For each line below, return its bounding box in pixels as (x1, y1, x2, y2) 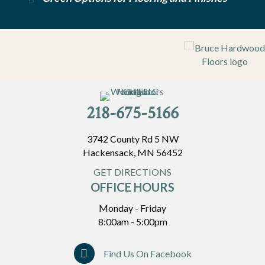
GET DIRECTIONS (93, 166, 172, 177)
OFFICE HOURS (91, 179, 174, 194)
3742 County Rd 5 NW (86, 132, 179, 144)
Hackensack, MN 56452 (82, 146, 183, 158)
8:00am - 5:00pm (98, 215, 167, 227)
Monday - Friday (99, 202, 166, 214)
